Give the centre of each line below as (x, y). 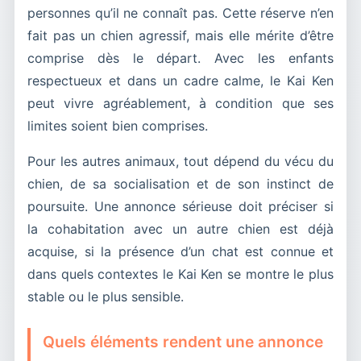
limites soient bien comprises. (118, 125)
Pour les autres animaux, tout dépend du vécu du (180, 161)
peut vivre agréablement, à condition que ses (180, 103)
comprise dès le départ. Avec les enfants (180, 58)
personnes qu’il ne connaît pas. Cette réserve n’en (180, 12)
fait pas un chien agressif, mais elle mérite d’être (180, 35)
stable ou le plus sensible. (106, 296)
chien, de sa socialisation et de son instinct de (180, 183)
